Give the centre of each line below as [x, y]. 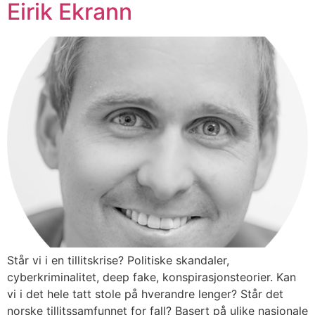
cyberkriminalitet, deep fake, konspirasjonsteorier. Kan [152, 277]
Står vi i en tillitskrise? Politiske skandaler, [118, 260]
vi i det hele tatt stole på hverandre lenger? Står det [145, 294]
